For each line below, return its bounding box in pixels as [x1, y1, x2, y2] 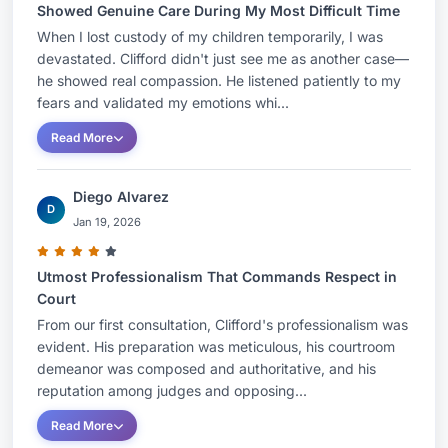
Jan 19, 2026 [73, 215, 141, 229]
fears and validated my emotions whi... [37, 94, 289, 111]
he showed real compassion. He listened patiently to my [37, 72, 401, 89]
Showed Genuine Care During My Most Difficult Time [37, 2, 400, 19]
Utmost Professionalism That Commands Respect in [37, 268, 397, 285]
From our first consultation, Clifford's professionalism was [37, 316, 408, 333]
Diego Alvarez [73, 188, 169, 205]
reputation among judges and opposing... [37, 382, 307, 399]
